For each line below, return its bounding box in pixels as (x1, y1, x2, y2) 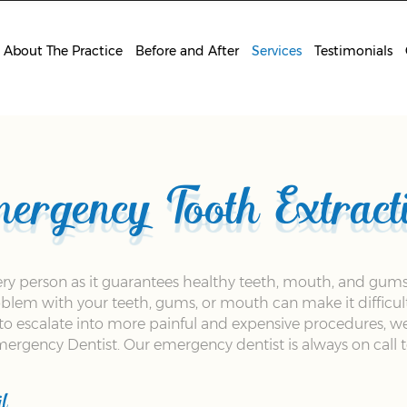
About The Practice (3, 43, 123, 59)
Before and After (134, 43, 239, 59)
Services (251, 43, 302, 59)
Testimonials (313, 43, 392, 59)
